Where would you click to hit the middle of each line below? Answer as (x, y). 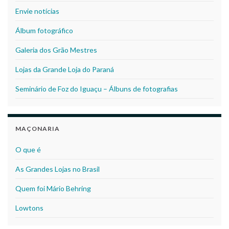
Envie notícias (37, 11)
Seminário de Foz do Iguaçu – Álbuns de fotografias (97, 88)
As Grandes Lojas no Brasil (58, 169)
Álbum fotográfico (44, 30)
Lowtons (29, 208)
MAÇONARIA (38, 128)
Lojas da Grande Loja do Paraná (65, 69)
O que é (28, 149)
